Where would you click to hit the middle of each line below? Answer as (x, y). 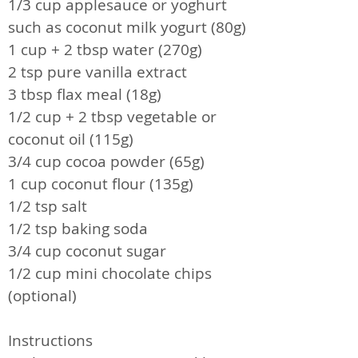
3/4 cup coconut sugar (87, 251)
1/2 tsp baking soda (78, 228)
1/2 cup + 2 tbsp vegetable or (112, 116)
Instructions (50, 340)
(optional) (42, 295)
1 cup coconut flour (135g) (101, 183)
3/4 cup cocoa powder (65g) (106, 161)
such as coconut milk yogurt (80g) (127, 27)
